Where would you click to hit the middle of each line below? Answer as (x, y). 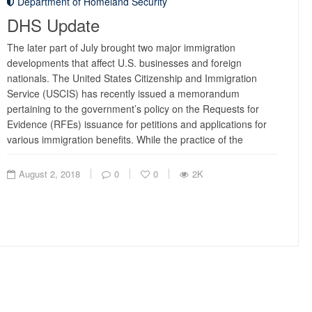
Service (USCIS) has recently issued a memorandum (123, 93)
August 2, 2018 (49, 174)
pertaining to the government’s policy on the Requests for (133, 109)
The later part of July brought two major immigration (121, 47)
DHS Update (53, 25)
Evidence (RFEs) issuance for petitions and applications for (137, 124)
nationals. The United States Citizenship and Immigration (132, 78)
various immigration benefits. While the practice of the (125, 139)
